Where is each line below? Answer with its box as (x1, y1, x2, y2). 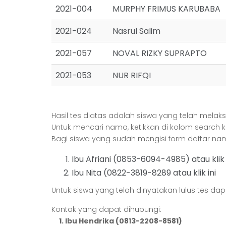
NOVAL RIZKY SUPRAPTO (112, 47, 207, 59)
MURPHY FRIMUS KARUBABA (112, 3, 220, 15)
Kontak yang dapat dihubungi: (51, 204, 161, 214)
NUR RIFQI (112, 70, 151, 81)
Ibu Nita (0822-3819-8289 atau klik (72, 167, 208, 179)
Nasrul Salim (112, 25, 160, 37)
